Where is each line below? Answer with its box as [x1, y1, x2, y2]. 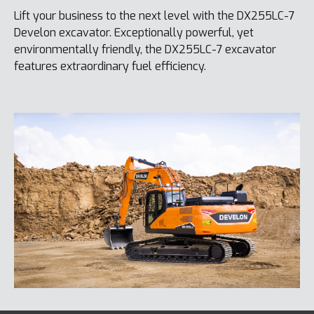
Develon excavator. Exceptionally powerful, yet [14, 25, 254, 41]
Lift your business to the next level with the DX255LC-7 [14, 8, 294, 24]
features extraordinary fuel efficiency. [14, 59, 206, 74]
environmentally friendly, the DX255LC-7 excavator [14, 42, 276, 57]
